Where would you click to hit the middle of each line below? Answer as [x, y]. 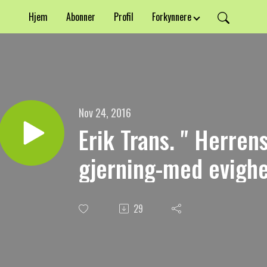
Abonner [81, 16]
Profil [124, 16]
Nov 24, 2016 [105, 113]
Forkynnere [172, 16]
